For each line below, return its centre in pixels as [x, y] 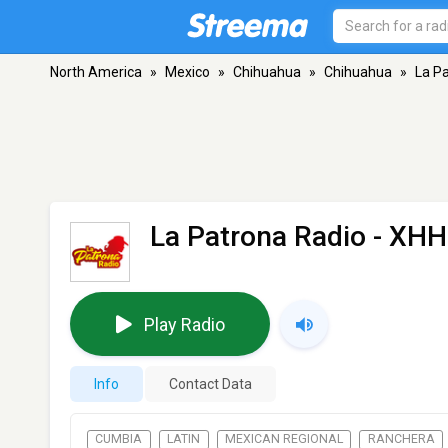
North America [96, 72]
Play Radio [184, 324]
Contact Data [210, 384]
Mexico [187, 72]
